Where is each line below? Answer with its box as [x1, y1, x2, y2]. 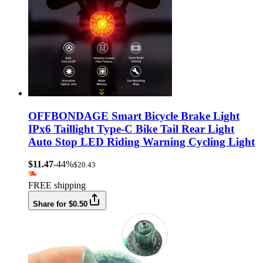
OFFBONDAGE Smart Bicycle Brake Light [28, 109, 240, 122]
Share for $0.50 [33, 200, 87, 209]
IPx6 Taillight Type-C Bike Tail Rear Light [28, 122, 234, 135]
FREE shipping [28, 180, 86, 191]
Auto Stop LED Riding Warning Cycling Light [28, 135, 255, 148]
